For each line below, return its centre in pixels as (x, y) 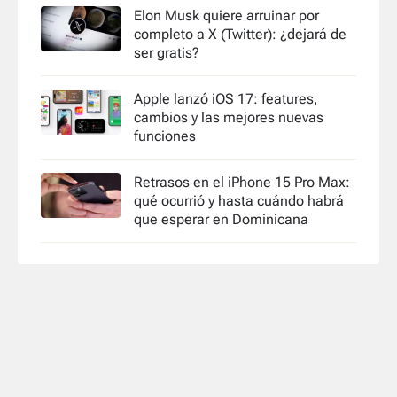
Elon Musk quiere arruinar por (226, 16)
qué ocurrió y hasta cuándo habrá (239, 201)
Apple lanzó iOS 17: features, (226, 99)
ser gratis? (167, 53)
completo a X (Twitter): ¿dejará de (240, 35)
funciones (165, 136)
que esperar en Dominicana (221, 220)
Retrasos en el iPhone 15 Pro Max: (242, 183)
